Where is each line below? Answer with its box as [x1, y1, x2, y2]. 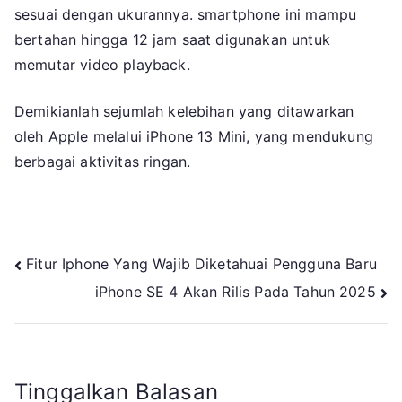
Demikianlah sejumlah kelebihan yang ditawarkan [14, 102, 354, 121]
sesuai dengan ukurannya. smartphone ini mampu [14, 5, 357, 24]
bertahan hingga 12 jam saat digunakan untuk [14, 31, 330, 49]
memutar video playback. [14, 56, 190, 74]
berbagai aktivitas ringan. [14, 153, 191, 171]
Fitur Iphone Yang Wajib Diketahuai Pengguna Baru [26, 255, 377, 274]
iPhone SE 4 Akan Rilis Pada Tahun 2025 [94, 282, 376, 301]
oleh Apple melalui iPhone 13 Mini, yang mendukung [14, 127, 373, 146]
